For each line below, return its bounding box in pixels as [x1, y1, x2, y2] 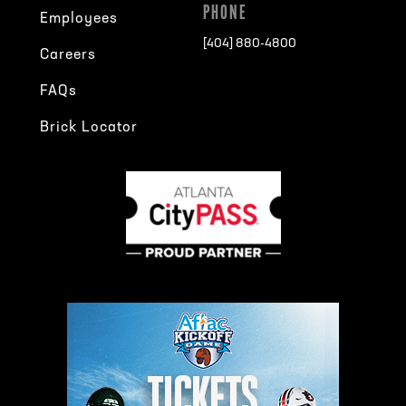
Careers [40, 47, 96, 63]
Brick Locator [40, 120, 138, 135]
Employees [40, 11, 118, 26]
